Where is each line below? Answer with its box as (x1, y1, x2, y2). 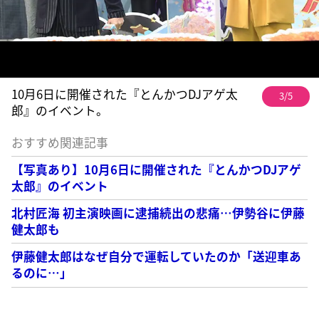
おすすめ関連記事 (11, 134, 109, 152)
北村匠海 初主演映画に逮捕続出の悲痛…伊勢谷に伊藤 (11, 204, 305, 222)
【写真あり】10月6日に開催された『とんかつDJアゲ (11, 160, 302, 178)
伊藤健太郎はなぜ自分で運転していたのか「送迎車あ (11, 248, 302, 266)
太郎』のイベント (11, 177, 109, 194)
